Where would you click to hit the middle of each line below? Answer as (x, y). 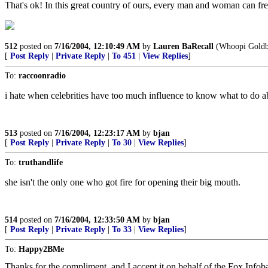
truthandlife (41, 162)
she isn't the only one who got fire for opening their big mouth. (123, 182)
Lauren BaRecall (183, 46)
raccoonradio (42, 76)
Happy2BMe (41, 249)
